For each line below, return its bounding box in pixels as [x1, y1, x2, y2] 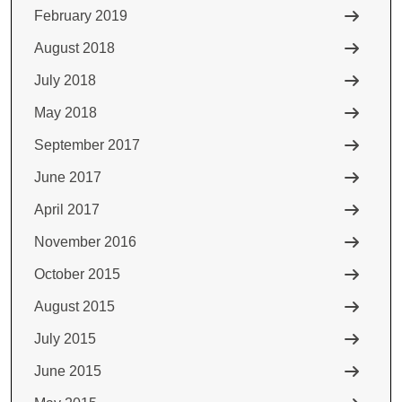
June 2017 [34, 170, 101, 185]
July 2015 [34, 331, 96, 346]
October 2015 [34, 267, 120, 282]
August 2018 [34, 40, 115, 56]
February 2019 [34, 8, 127, 23]
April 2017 [34, 202, 100, 217]
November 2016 [34, 234, 136, 249]
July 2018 [34, 73, 96, 88]
